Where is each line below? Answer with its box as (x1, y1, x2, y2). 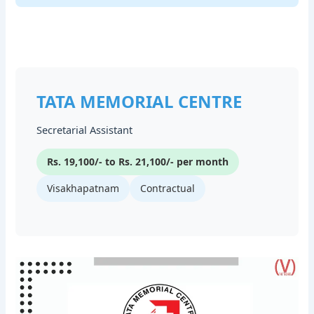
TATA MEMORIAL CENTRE (36, 89, 243, 113)
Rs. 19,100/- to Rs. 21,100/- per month (47, 154, 229, 168)
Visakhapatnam (47, 181, 120, 195)
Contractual (140, 181, 196, 195)
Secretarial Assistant (36, 122, 133, 137)
